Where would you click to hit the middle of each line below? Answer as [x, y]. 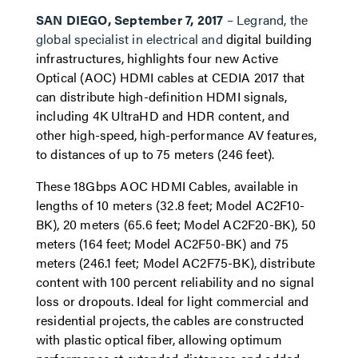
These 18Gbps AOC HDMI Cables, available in [167, 186]
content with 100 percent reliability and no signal [175, 282]
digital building [269, 39]
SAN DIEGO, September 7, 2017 [129, 20]
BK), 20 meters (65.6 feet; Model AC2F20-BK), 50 [176, 224]
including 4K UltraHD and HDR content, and [162, 115]
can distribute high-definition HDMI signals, [161, 96]
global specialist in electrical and [131, 39]
